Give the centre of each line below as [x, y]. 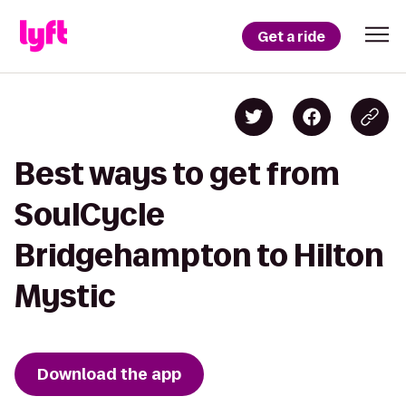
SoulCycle [90, 214]
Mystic [65, 296]
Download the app [109, 374]
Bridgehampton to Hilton [199, 255]
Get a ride [291, 36]
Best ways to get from [177, 174]
